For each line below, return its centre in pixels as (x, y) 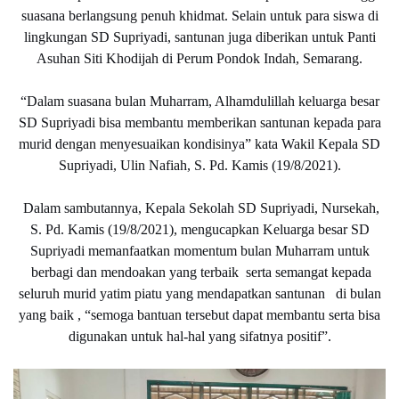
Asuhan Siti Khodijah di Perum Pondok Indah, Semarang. (199, 58)
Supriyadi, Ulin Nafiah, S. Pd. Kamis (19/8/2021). (199, 165)
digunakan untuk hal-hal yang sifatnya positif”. (199, 336)
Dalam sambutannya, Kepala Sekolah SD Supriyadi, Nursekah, (201, 208)
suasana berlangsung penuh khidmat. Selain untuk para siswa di (199, 15)
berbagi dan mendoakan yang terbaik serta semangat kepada (199, 272)
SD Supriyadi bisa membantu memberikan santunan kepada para (199, 122)
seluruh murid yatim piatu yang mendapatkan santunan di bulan (199, 293)
